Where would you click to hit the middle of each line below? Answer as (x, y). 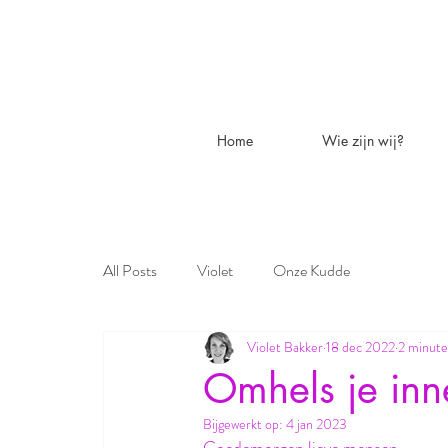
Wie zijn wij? (362, 140)
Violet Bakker (285, 347)
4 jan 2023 (316, 423)
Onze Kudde (311, 270)
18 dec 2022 (360, 347)
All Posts (130, 270)
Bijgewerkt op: (244, 423)
